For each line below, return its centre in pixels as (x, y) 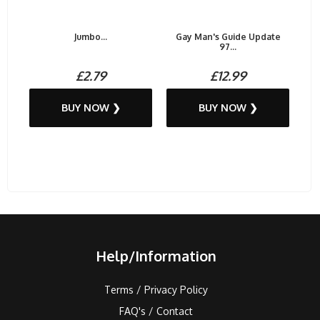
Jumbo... (91, 37)
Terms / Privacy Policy (156, 290)
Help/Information (156, 256)
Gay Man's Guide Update (228, 37)
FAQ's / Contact (156, 311)
